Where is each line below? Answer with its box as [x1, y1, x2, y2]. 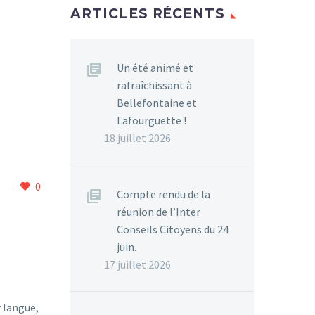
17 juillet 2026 [104, 257, 171, 271]
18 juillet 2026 [104, 131, 171, 145]
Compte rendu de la [117, 187, 210, 201]
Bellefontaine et [117, 96, 197, 110]
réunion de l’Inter [117, 205, 200, 219]
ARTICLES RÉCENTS [70, 6, 226, 22]
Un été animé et [117, 60, 193, 75]
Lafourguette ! [117, 113, 186, 127]
